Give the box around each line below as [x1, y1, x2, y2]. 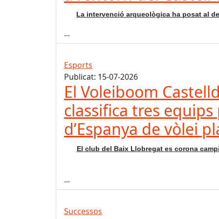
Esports [64, 60, 92, 71]
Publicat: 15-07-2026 [64, 71, 138, 83]
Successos [64, 206, 102, 217]
